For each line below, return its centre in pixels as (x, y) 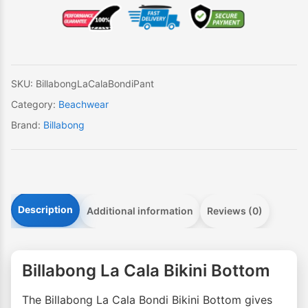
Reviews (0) (235, 211)
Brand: (27, 125)
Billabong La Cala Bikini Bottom (146, 271)
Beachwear (84, 104)
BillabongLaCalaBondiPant (95, 84)
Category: (35, 104)
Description (45, 210)
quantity (32, 62)
